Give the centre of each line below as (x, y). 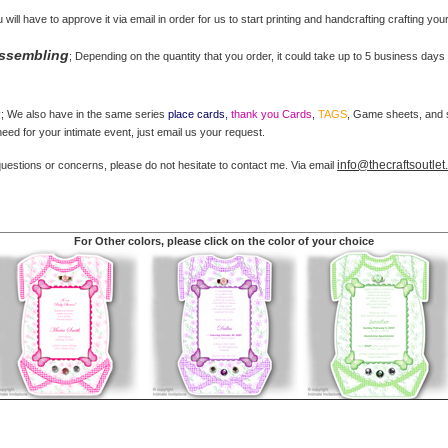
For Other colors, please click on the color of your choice (224, 241)
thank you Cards (272, 114)
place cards (197, 114)
